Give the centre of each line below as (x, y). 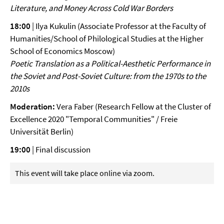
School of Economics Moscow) (62, 51)
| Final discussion (60, 149)
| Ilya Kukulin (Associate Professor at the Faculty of (118, 26)
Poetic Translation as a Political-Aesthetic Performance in (110, 63)
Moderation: (33, 106)
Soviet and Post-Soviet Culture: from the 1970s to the (114, 76)
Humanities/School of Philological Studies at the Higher (107, 38)
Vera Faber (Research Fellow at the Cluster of (134, 106)
